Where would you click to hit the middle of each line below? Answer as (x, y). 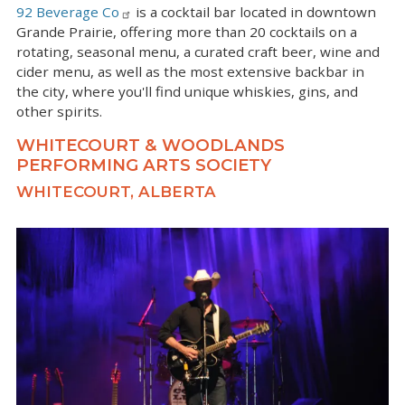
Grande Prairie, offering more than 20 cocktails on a (187, 32)
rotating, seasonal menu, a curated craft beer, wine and (198, 52)
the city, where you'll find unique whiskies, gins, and (187, 92)
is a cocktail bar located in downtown (254, 12)
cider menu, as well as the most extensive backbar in (190, 72)
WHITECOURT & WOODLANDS (151, 146)
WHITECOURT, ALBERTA (116, 192)
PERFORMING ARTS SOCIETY (146, 165)
